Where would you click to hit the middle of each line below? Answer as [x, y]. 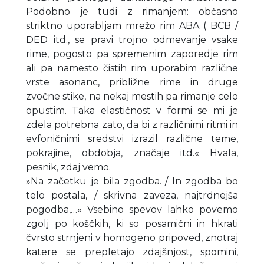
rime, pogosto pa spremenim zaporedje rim [132, 54]
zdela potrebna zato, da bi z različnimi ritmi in [132, 124]
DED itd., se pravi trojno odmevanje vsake [132, 39]
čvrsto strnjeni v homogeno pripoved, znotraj [132, 237]
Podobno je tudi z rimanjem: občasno [132, 11]
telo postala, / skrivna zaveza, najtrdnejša [132, 195]
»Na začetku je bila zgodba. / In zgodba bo [132, 181]
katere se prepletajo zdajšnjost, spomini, [132, 252]
